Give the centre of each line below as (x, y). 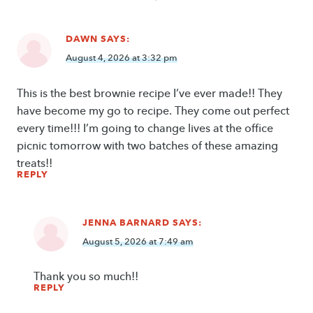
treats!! (35, 163)
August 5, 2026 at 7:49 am (138, 241)
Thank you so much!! (86, 276)
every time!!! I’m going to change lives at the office (145, 128)
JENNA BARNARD (126, 222)
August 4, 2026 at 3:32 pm (122, 58)
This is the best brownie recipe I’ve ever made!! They (150, 93)
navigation (68, 26)
